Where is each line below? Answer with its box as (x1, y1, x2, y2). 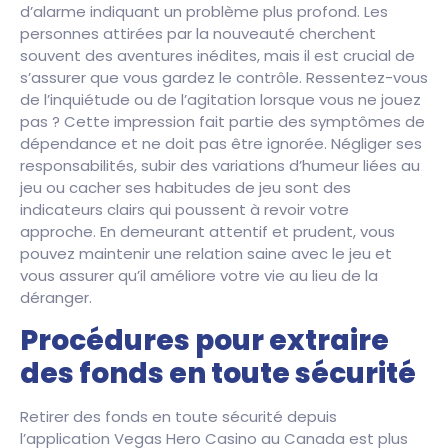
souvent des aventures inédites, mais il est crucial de (20, 45, 415, 67)
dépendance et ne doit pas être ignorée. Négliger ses (20, 133, 422, 155)
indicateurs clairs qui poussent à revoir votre (20, 199, 349, 221)
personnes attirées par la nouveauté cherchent (20, 23, 376, 45)
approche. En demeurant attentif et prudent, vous (20, 221, 395, 243)
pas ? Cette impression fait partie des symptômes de (20, 111, 425, 133)
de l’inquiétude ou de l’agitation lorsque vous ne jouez (20, 89, 421, 111)
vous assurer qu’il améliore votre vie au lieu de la (20, 265, 378, 287)
